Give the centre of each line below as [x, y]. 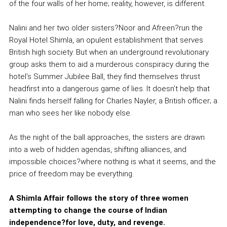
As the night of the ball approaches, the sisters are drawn [107, 137]
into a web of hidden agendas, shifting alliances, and [98, 149]
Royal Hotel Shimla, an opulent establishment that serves [106, 40]
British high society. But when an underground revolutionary [109, 52]
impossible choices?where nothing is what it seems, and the [112, 161]
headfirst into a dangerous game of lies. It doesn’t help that [109, 88]
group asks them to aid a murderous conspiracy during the [109, 64]
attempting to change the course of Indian [88, 210]
